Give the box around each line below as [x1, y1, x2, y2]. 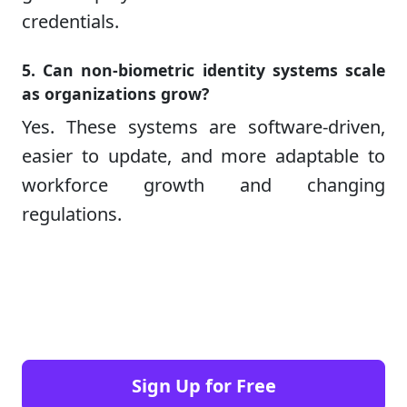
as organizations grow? [22, 82, 209, 104]
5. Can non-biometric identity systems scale [22, 58, 385, 81]
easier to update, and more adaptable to [22, 143, 385, 168]
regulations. [22, 201, 122, 226]
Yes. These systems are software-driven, [22, 114, 385, 139]
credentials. [22, 8, 119, 34]
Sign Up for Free [131, 372, 276, 398]
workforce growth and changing [22, 172, 385, 197]
